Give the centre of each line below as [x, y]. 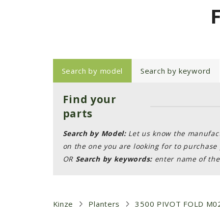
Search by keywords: [112, 159]
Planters [104, 204]
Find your [89, 99]
